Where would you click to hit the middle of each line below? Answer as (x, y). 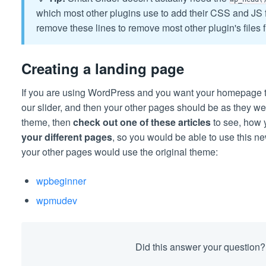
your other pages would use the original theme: (119, 151)
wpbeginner (61, 180)
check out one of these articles (142, 122)
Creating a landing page (102, 69)
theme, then (47, 122)
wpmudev (56, 200)
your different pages (66, 137)
